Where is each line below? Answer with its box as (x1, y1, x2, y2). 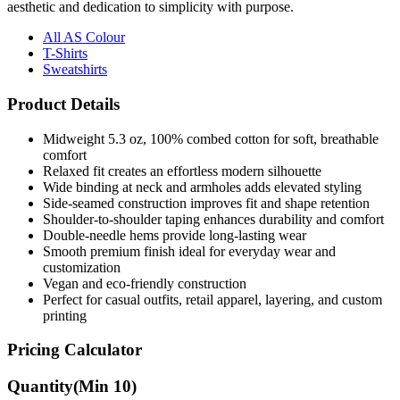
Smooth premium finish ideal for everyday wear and (43, 243, 336, 259)
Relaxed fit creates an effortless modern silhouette (43, 162, 321, 179)
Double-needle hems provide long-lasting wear (43, 227, 306, 243)
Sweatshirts (43, 62, 107, 78)
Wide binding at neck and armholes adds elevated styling (43, 179, 362, 195)
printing (43, 307, 87, 323)
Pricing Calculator (7, 340, 142, 360)
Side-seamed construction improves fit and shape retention (43, 195, 370, 211)
